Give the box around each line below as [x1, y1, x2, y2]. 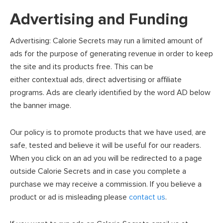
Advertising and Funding [10, 10, 188, 29]
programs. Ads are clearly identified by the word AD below [10, 88, 211, 98]
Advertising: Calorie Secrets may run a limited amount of [10, 36, 203, 46]
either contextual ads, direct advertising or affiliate [10, 75, 182, 85]
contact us [129, 192, 165, 202]
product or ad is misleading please [10, 192, 129, 202]
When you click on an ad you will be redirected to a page [10, 153, 202, 163]
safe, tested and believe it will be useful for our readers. [10, 140, 201, 150]
